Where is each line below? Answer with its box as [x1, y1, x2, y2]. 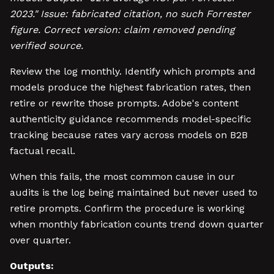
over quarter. [10, 234, 71, 246]
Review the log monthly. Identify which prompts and [10, 65, 256, 77]
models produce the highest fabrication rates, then [10, 81, 251, 93]
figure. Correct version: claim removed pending [10, 24, 235, 35]
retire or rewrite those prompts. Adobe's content [10, 97, 239, 109]
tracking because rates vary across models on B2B [10, 129, 248, 141]
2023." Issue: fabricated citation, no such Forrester [10, 8, 251, 20]
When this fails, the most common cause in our [10, 171, 235, 182]
